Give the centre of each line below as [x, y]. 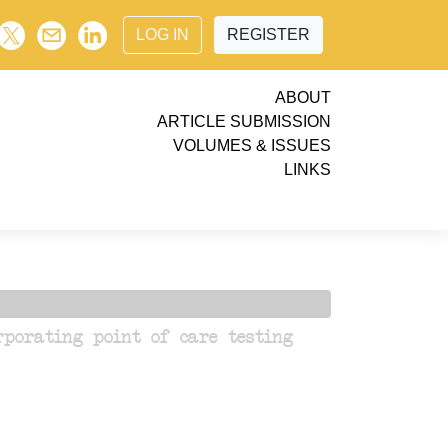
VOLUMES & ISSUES [252, 145]
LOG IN [162, 34]
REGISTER [268, 34]
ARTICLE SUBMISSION [244, 121]
